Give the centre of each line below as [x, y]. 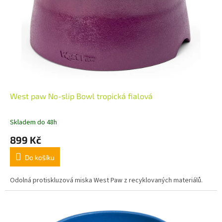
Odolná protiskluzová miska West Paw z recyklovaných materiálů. [106, 180]
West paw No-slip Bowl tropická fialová [81, 96]
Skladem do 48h [33, 122]
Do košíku [40, 157]
